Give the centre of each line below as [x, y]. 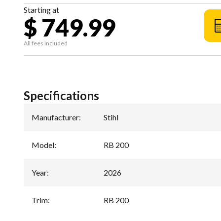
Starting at [41, 10]
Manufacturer [55, 117]
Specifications [61, 95]
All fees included [46, 43]
